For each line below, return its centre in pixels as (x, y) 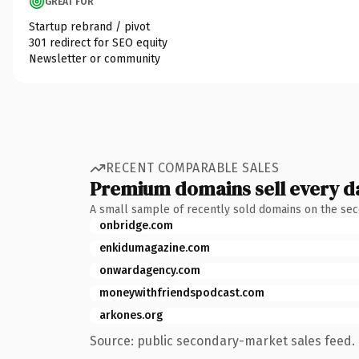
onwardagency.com (150, 270)
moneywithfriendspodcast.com (182, 292)
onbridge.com (136, 225)
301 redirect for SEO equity (98, 42)
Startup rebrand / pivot (89, 26)
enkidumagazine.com (155, 248)
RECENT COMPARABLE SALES (193, 168)
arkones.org (131, 315)
